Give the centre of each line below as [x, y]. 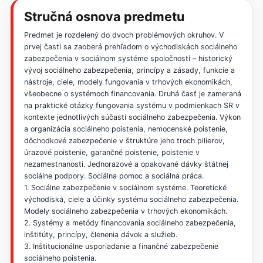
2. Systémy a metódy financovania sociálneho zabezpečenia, [130, 223]
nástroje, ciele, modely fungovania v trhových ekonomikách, [128, 82]
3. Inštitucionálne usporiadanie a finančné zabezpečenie [121, 247]
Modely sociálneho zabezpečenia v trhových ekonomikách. [125, 211]
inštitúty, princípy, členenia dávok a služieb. [100, 235]
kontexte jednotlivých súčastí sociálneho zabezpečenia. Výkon [132, 117]
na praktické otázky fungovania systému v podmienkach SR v [131, 106]
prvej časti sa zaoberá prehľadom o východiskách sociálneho [130, 47]
